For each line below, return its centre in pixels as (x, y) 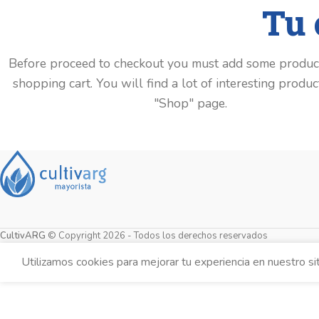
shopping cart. (52, 84)
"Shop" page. (190, 104)
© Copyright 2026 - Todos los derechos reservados (157, 236)
